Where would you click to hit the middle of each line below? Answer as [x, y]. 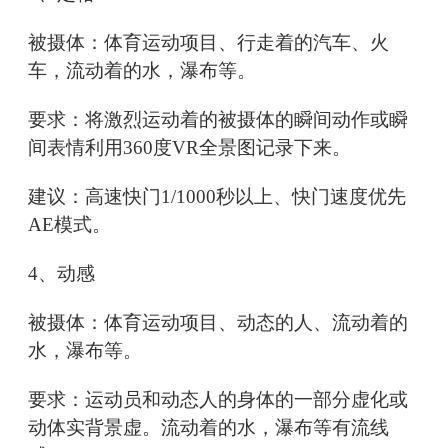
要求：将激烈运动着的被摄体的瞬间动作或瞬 [218, 120]
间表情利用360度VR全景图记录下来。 [189, 148]
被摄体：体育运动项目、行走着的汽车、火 [208, 43]
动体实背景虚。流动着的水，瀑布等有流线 [208, 428]
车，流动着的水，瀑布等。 [142, 71]
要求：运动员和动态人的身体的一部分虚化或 [218, 400]
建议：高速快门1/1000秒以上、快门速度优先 [217, 197]
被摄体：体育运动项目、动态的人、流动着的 [218, 323]
